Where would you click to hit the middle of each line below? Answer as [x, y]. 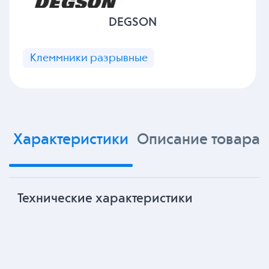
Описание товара [198, 140]
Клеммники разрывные [89, 58]
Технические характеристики [105, 199]
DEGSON [132, 23]
